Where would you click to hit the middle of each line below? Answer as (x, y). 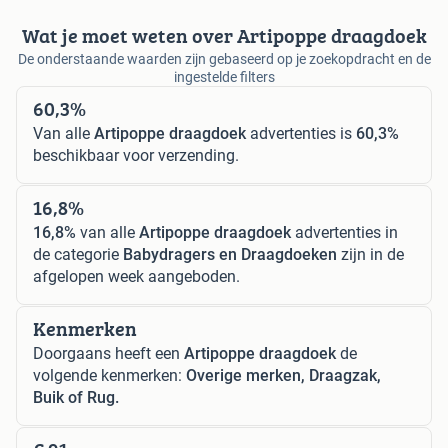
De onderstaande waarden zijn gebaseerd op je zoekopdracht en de (224, 58)
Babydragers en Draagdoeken (230, 254)
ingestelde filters (224, 76)
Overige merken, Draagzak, (283, 375)
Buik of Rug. (76, 397)
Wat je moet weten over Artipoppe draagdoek (224, 35)
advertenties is (301, 133)
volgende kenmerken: (109, 375)
